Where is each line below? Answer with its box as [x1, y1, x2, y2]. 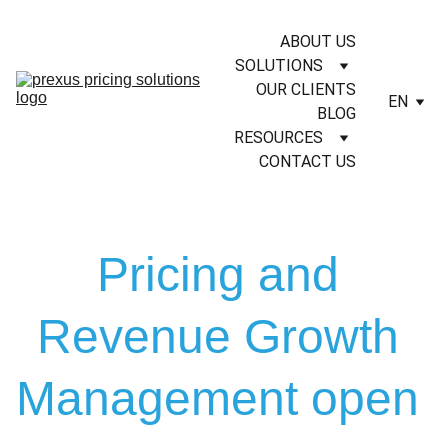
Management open [16, 372, 432, 425]
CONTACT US [259, 152, 356, 171]
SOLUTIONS [235, 56, 323, 75]
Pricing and [96, 248, 352, 301]
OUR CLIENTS [256, 80, 356, 99]
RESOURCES [234, 128, 323, 147]
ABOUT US [280, 32, 356, 51]
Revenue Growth [36, 310, 412, 363]
